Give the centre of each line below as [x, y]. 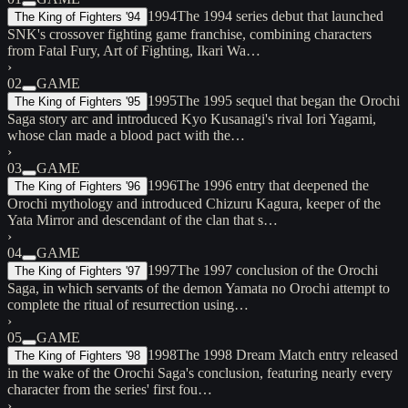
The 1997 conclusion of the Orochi [277, 270]
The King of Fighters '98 [77, 355]
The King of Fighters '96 [77, 186]
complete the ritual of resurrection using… [128, 304]
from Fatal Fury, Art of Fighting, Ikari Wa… [134, 50]
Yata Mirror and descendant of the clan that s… [143, 219]
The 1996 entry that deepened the [273, 185]
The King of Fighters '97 [77, 270]
